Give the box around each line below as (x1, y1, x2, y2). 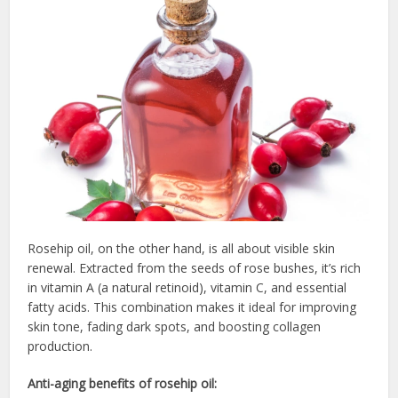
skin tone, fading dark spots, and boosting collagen (28, 317, 322, 335)
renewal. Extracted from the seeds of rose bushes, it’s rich (28, 259, 362, 276)
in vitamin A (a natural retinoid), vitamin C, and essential (28, 278, 347, 296)
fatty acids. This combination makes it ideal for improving (28, 298, 357, 315)
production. (28, 337, 93, 354)
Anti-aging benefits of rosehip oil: (28, 374, 218, 392)
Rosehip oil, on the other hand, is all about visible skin (28, 239, 336, 257)
